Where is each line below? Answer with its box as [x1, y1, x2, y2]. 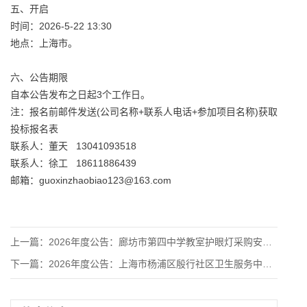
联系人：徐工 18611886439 [10, 158, 136, 169]
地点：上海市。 [10, 38, 77, 49]
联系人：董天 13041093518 [10, 140, 150, 151]
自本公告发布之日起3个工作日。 [10, 89, 150, 100]
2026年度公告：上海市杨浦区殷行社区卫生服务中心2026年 [49, 258, 262, 269]
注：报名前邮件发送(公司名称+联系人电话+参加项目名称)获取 [10, 106, 278, 117]
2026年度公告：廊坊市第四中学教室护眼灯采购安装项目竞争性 [49, 236, 262, 247]
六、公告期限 [10, 72, 68, 83]
